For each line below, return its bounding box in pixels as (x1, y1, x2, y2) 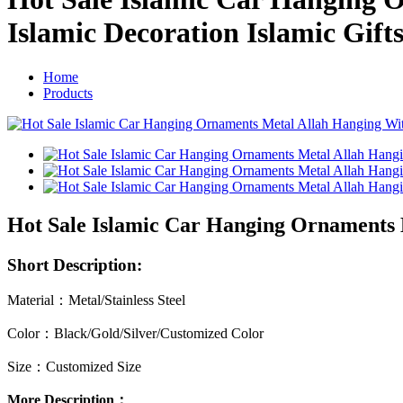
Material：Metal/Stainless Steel (7, 292, 185, 309)
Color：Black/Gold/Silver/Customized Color (7, 326, 264, 342)
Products (43, 85, 93, 101)
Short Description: (7, 255, 142, 274)
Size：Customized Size (7, 359, 141, 375)
